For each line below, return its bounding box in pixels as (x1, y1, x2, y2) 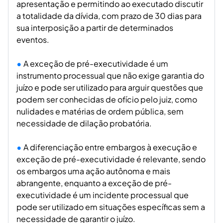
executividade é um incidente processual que (16, 190, 189, 200)
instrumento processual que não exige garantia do (16, 70, 204, 81)
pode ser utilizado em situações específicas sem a (16, 202, 205, 212)
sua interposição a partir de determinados (16, 22, 173, 33)
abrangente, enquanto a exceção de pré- (16, 178, 172, 188)
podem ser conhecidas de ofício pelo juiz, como (16, 94, 197, 105)
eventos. (16, 34, 49, 45)
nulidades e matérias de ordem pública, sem (16, 106, 184, 116)
